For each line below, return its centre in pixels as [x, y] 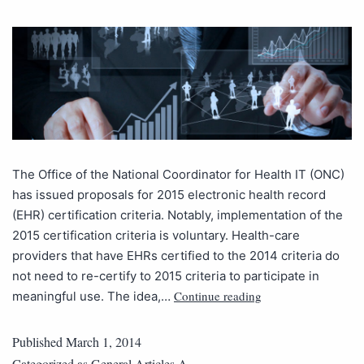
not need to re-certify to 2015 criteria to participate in [166, 275]
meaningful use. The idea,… [93, 296]
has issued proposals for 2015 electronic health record [169, 194]
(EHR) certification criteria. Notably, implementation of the [178, 214]
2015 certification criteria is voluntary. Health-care [156, 235]
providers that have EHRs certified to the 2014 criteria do [176, 255]
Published [39, 341]
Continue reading [218, 295]
